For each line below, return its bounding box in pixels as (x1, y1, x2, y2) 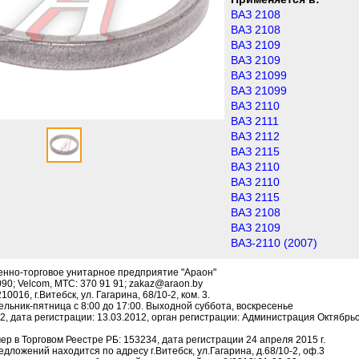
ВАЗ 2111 (231, 115, 279, 127)
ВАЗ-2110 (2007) (231, 237, 317, 249)
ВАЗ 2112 (231, 131, 280, 143)
